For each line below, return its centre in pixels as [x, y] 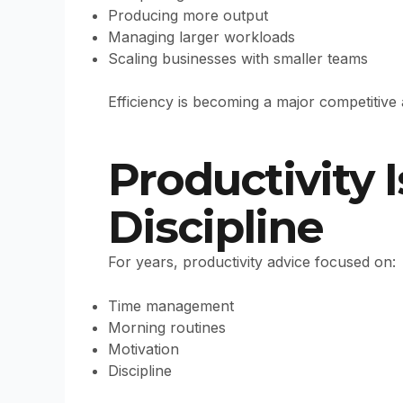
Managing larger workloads [201, 37]
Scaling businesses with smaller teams [238, 59]
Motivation [143, 349]
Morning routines [167, 328]
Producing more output [188, 16]
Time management [171, 306]
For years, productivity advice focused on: [252, 261]
